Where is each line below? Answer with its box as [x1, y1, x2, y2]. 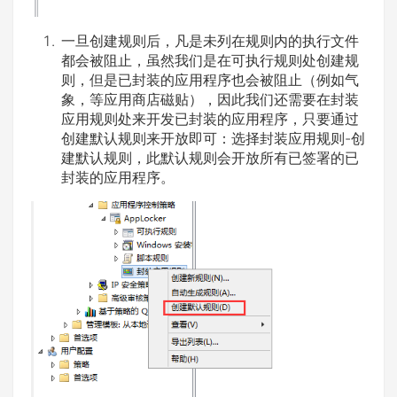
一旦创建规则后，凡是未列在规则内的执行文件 [61, 32, 359, 51]
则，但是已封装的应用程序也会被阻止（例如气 [61, 71, 359, 90]
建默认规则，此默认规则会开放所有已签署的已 [61, 149, 359, 167]
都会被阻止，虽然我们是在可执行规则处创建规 [61, 51, 359, 70]
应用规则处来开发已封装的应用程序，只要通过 [61, 110, 359, 128]
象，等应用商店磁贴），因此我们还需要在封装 [61, 90, 359, 109]
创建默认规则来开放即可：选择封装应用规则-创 [61, 129, 365, 148]
